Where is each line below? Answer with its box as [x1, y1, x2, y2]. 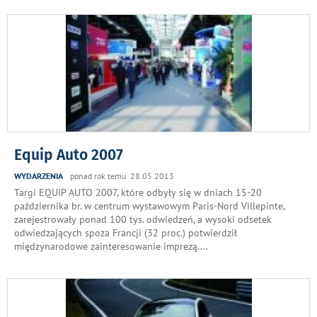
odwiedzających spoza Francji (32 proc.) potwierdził [14, 226, 237, 239]
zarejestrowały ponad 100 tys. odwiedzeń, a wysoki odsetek [14, 212, 272, 226]
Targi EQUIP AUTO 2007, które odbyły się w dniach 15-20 [14, 185, 262, 199]
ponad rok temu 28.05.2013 [70, 170, 174, 181]
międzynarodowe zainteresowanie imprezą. [14, 239, 200, 253]
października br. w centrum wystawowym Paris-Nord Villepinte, [14, 199, 284, 212]
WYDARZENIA [14, 170, 63, 181]
